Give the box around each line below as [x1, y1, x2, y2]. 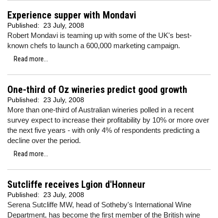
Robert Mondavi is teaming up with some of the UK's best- [7, 31, 192, 39]
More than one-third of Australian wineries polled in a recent [7, 106, 194, 114]
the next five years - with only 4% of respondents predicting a [7, 126, 200, 134]
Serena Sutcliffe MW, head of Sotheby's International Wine [7, 200, 191, 209]
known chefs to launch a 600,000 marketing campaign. [7, 41, 180, 50]
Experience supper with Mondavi [7, 10, 136, 21]
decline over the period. [7, 136, 81, 145]
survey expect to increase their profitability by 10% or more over [7, 116, 209, 124]
